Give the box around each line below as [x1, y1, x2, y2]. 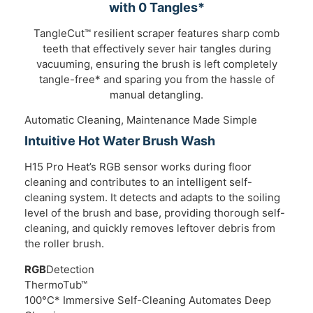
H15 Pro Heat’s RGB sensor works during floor [24, 160, 252, 174]
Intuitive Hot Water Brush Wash [24, 133, 215, 149]
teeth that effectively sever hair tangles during [42, 41, 271, 55]
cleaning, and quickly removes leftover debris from [24, 221, 275, 235]
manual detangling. [110, 87, 203, 101]
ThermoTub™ [24, 277, 87, 291]
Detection [46, 262, 94, 276]
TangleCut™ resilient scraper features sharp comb [34, 26, 279, 40]
